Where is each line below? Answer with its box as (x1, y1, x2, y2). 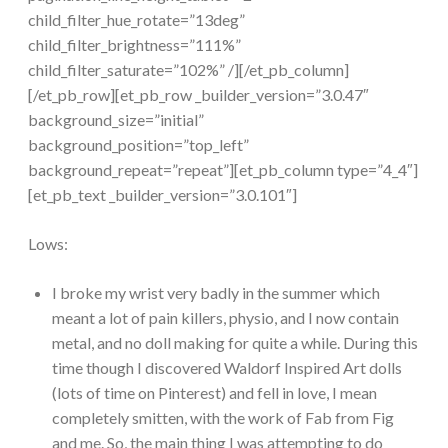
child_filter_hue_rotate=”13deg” (28, 9, 245, 29)
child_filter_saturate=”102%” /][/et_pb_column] (28, 59, 349, 79)
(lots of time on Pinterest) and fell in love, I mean (52, 382, 377, 402)
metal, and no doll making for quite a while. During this (52, 332, 418, 352)
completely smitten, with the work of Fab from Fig (52, 407, 394, 427)
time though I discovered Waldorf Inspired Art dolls (52, 357, 402, 377)
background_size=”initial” (28, 109, 204, 129)
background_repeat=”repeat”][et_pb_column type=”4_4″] (28, 159, 418, 179)
